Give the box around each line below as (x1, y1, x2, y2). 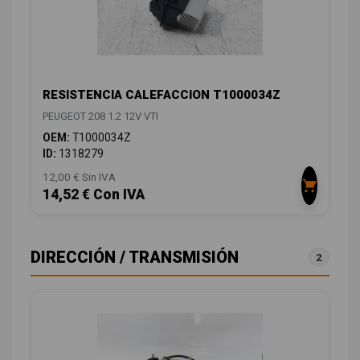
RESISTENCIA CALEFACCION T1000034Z (43, 88, 280, 103)
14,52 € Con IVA (43, 186, 145, 203)
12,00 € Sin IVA (43, 170, 116, 184)
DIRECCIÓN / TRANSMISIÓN (31, 247, 239, 268)
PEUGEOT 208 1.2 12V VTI (43, 110, 158, 123)
